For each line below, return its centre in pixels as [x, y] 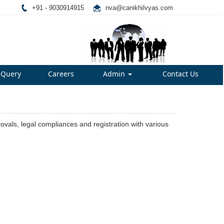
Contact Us [180, 74]
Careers [61, 74]
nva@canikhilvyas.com [139, 8]
